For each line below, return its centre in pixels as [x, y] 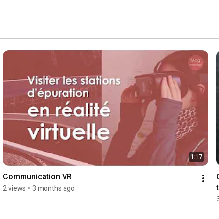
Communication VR [37, 177]
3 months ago [53, 188]
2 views [14, 188]
